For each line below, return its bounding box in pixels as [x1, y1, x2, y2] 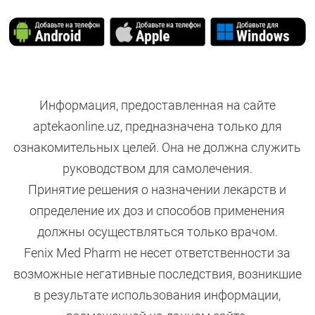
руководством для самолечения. [62, 160, 252, 176]
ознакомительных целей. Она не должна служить [13, 139, 302, 155]
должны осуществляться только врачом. [37, 224, 278, 239]
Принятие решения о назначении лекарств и [28, 181, 287, 197]
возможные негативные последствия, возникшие [13, 266, 302, 281]
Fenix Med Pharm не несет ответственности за [24, 245, 291, 260]
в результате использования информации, [34, 287, 281, 302]
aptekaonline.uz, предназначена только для [32, 118, 282, 134]
